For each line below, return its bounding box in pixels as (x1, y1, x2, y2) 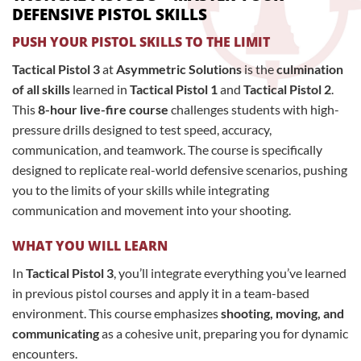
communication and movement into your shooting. (12, 201, 291, 218)
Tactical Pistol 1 (130, 81, 218, 97)
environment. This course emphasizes (12, 305, 221, 322)
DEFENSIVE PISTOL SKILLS (12, 3, 207, 25)
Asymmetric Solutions (116, 60, 242, 77)
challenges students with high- (168, 101, 339, 117)
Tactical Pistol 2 (243, 81, 331, 97)
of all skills (12, 81, 70, 97)
